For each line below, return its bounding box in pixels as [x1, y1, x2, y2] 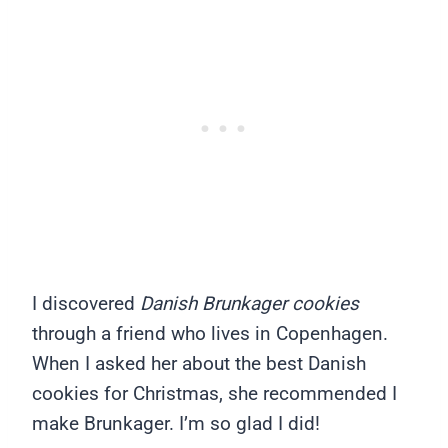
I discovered [32, 292, 140, 316]
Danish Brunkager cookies [140, 292, 359, 316]
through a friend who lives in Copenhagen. [32, 322, 388, 346]
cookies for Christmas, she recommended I [32, 382, 397, 406]
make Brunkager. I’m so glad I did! [32, 412, 320, 436]
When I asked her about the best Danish [32, 352, 366, 376]
